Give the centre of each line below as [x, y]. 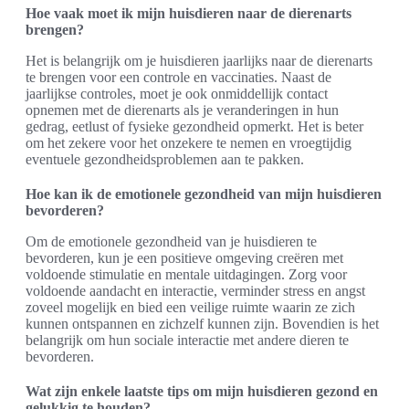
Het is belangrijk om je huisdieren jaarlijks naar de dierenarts [199, 61]
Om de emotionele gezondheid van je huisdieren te [171, 241]
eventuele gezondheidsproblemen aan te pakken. [165, 159]
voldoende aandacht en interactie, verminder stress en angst [195, 291]
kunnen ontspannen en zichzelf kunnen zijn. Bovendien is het [202, 324]
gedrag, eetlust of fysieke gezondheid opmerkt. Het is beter [194, 126]
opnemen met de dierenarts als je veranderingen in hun [182, 110]
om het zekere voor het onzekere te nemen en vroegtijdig [189, 143]
